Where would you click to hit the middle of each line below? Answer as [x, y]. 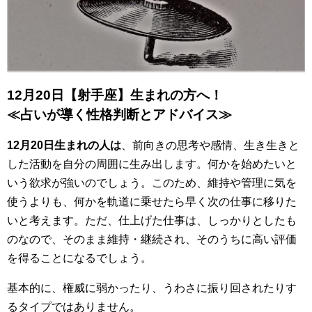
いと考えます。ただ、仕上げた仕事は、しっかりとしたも [152, 220]
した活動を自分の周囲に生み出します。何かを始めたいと [152, 164]
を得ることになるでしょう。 [79, 258]
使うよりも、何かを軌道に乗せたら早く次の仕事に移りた [152, 201]
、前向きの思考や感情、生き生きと [210, 145]
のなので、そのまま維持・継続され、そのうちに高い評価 [152, 239]
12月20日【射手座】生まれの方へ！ [115, 95]
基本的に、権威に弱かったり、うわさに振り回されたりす [152, 288]
